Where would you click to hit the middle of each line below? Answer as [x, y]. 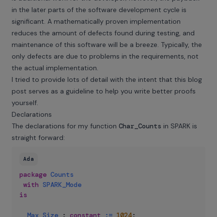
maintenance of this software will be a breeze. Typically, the [107, 45]
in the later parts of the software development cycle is [99, 10]
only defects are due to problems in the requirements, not [105, 56]
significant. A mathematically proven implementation [96, 21]
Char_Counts [140, 126]
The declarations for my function [65, 126]
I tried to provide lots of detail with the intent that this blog [107, 79]
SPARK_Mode [62, 185]
